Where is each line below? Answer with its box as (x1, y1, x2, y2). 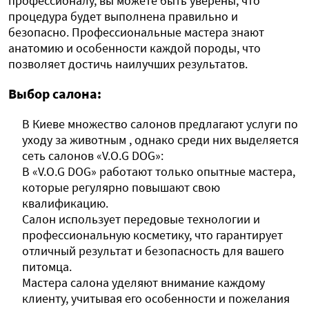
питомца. (22, 259, 72, 275)
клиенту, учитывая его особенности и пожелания (22, 290, 290, 307)
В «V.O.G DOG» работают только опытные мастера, (22, 163, 295, 180)
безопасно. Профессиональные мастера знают (8, 24, 264, 41)
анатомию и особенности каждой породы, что (8, 40, 261, 57)
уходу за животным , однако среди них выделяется (22, 132, 299, 148)
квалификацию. (22, 195, 108, 212)
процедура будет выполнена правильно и (8, 8, 238, 25)
